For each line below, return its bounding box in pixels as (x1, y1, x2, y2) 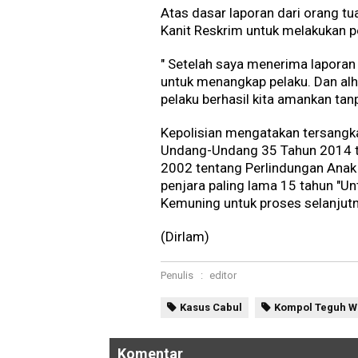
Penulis (161, 269, 194, 282)
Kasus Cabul (180, 301, 243, 314)
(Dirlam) (161, 229, 210, 245)
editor (209, 269, 237, 282)
